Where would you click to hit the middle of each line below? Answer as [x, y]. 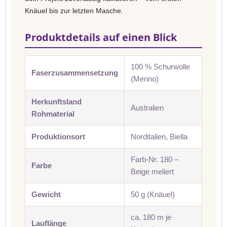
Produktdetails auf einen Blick [101, 37]
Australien [147, 108]
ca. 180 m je [151, 217]
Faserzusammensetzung [75, 73]
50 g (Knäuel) [153, 194]
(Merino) [145, 79]
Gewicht [46, 194]
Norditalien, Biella [159, 137]
